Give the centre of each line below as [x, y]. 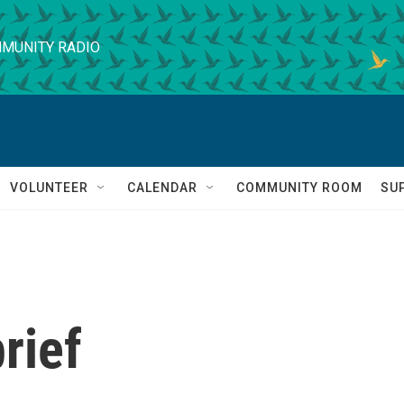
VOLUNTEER [49, 188]
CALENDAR [162, 188]
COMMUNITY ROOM [299, 188]
